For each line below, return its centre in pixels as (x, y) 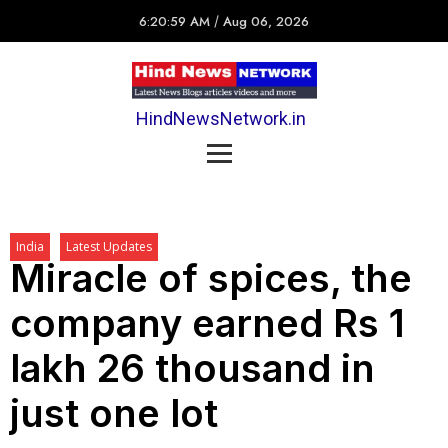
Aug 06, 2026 (266, 21)
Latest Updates (109, 246)
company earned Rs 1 (207, 322)
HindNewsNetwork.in (220, 119)
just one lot (114, 412)
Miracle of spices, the (211, 277)
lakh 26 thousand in (192, 367)
